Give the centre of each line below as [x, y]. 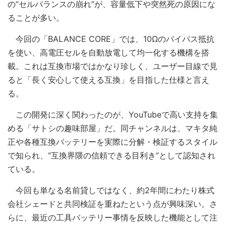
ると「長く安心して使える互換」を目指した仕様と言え [108, 80]
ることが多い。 [36, 18]
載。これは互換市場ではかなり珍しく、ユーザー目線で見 [112, 66]
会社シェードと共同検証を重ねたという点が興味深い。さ [112, 204]
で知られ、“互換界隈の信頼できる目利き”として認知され [111, 155]
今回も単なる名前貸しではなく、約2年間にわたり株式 [111, 190]
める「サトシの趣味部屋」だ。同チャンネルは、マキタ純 [112, 128]
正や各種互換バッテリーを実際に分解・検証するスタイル [112, 142]
